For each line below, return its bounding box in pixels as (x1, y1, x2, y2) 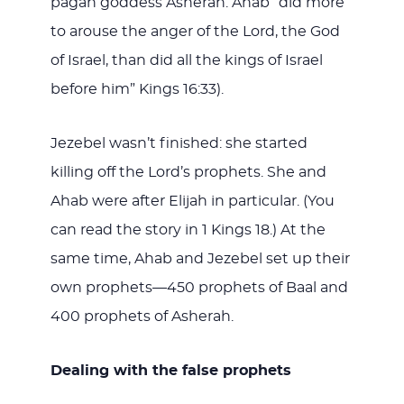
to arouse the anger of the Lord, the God (50, 23, 340, 39)
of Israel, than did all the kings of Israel (50, 52, 323, 68)
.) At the (269, 222, 326, 237)
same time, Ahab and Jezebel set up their (50, 251, 350, 266)
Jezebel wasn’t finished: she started (50, 135, 308, 151)
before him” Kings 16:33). (50, 81, 224, 96)
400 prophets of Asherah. (50, 308, 234, 324)
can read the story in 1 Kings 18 (50, 222, 270, 237)
